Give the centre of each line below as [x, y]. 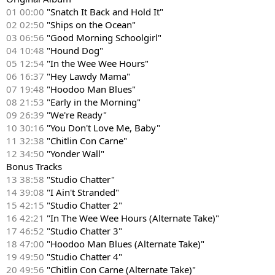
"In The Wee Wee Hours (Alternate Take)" [132, 218]
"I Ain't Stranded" [82, 192]
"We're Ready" [76, 115]
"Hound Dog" [74, 50]
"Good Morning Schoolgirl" [103, 37]
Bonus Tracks [34, 166]
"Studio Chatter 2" [83, 205]
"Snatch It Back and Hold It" [104, 12]
